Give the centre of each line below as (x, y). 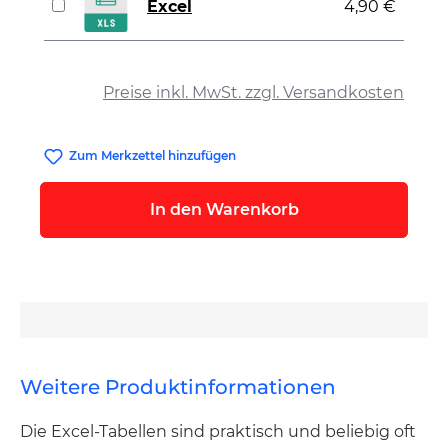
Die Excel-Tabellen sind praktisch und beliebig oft (218, 432)
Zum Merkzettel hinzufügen (153, 155)
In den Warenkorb (224, 210)
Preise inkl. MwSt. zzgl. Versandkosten (253, 92)
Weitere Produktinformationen (178, 387)
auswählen (91, 67)
